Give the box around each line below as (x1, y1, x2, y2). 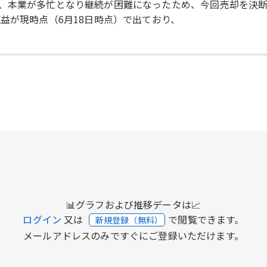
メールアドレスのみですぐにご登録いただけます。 (23, 228, 244, 243)
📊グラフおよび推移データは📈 (66, 197, 201, 212)
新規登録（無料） (95, 213, 165, 226)
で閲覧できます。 (168, 212, 244, 226)
